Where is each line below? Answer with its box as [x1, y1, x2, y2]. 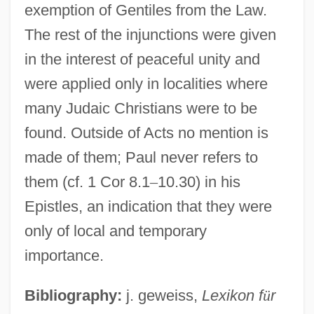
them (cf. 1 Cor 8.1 [24, 172, 150, 191]
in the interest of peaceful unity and [24, 50, 260, 68]
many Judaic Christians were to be [24, 99, 257, 117]
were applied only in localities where [24, 74, 268, 93]
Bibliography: [24, 286, 122, 304]
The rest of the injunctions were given [24, 25, 276, 43]
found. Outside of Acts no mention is [24, 123, 268, 142]
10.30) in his [157, 172, 240, 191]
